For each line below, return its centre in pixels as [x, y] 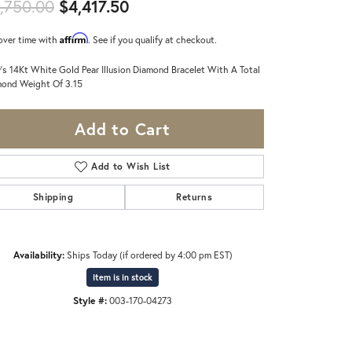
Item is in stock [123, 277]
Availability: [38, 254]
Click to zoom [209, 318]
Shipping [53, 196]
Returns [194, 196]
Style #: [90, 300]
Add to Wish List [131, 166]
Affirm [74, 38]
